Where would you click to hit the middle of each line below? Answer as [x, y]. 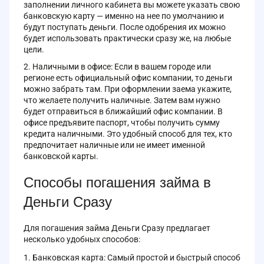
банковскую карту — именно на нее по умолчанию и [124, 16]
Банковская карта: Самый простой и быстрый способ [136, 257]
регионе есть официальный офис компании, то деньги [128, 77]
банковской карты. [61, 156]
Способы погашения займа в [117, 182]
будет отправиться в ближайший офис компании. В [123, 111]
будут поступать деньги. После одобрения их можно [125, 27]
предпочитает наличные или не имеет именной [114, 145]
